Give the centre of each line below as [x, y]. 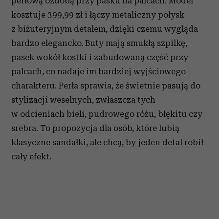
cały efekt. [31, 156]
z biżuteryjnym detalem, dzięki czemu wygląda [105, 29]
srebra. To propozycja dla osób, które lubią [95, 128]
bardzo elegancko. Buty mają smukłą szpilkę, [99, 43]
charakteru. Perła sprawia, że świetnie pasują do [106, 86]
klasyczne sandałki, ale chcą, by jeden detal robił [107, 142]
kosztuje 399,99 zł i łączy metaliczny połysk [98, 15]
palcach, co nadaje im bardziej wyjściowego [99, 71]
